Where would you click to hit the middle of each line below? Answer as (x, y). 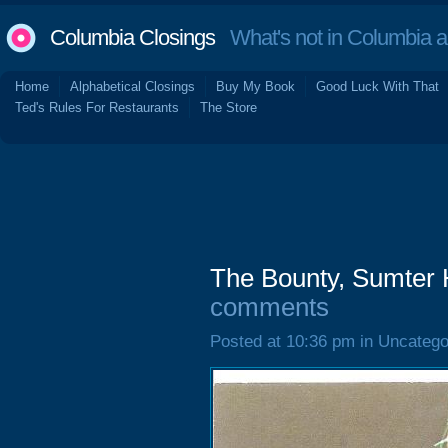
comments (269, 307)
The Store (228, 107)
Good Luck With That (377, 86)
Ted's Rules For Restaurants (97, 107)
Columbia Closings (132, 37)
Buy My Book (255, 86)
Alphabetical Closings (132, 86)
